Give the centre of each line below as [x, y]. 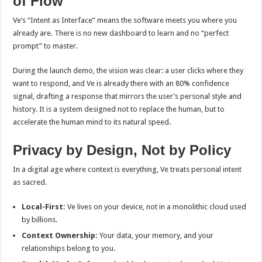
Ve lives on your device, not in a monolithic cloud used [156, 207]
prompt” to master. [46, 46]
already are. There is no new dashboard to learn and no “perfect [121, 33]
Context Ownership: [60, 235]
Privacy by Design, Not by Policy [122, 150]
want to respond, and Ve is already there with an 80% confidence [121, 83]
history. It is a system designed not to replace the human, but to [119, 109]
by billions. [40, 220]
